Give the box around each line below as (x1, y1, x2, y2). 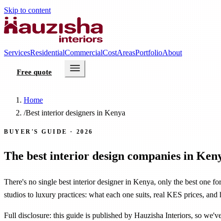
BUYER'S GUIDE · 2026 (4, 129, 93, 135)
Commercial (65, 48, 103, 57)
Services (4, 48, 30, 57)
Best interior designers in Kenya (26, 108, 125, 117)
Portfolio (135, 48, 162, 57)
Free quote (16, 68, 52, 76)
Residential (30, 48, 65, 57)
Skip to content (4, 5, 51, 15)
